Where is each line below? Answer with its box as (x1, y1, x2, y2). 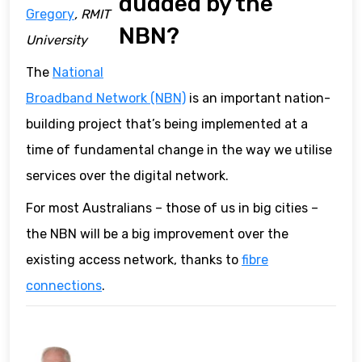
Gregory (26, 6, 74, 23)
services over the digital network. (26, 168, 229, 184)
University (26, 32, 87, 48)
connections (26, 278, 102, 294)
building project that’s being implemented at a (26, 116, 308, 133)
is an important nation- (186, 90, 330, 107)
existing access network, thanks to (26, 252, 242, 268)
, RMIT (74, 6, 110, 23)
